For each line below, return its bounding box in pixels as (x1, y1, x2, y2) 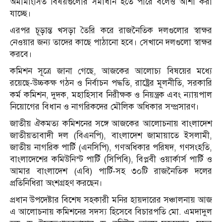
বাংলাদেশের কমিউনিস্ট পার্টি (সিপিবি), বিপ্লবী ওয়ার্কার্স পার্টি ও (10, 154, 212, 165)
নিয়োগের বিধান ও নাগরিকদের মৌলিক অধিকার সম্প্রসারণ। (10, 102, 199, 112)
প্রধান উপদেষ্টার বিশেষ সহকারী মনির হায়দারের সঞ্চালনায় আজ (10, 195, 212, 206)
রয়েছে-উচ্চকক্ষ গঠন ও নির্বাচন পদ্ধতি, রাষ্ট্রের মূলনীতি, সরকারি (10, 78, 212, 89)
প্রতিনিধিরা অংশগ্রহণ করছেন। (10, 178, 103, 189)
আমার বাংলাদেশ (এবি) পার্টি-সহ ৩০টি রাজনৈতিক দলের (10, 166, 212, 177)
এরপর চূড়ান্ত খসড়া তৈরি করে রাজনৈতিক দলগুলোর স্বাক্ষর (10, 25, 212, 36)
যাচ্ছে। (10, 8, 31, 19)
